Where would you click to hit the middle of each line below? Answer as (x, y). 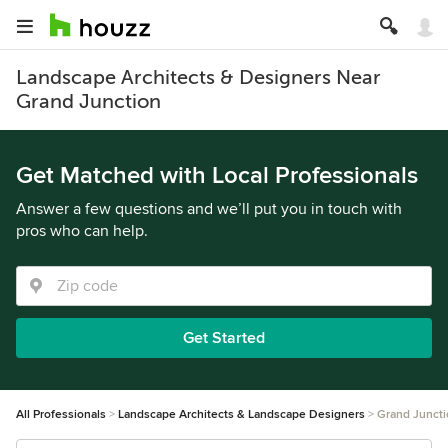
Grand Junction (88, 101)
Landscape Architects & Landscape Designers (241, 414)
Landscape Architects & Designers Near (198, 77)
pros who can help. (82, 231)
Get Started (224, 338)
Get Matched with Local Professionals (217, 175)
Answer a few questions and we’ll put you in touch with (209, 209)
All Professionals (61, 414)
